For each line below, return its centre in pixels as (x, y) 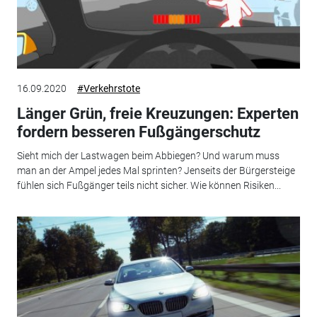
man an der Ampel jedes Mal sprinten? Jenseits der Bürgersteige (156, 171)
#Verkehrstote (108, 88)
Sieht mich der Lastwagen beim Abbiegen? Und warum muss (148, 156)
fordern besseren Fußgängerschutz (138, 132)
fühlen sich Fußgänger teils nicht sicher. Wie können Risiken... (149, 186)
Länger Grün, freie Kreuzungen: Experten (157, 113)
